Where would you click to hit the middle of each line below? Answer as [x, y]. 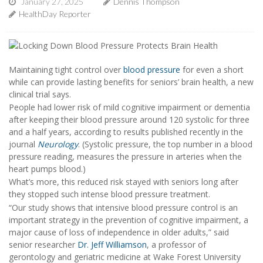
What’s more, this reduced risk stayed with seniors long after [124, 182]
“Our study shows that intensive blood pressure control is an [123, 207]
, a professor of [176, 244]
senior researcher [43, 244]
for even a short [212, 69]
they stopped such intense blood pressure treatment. [109, 194]
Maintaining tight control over [66, 69]
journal [23, 144]
